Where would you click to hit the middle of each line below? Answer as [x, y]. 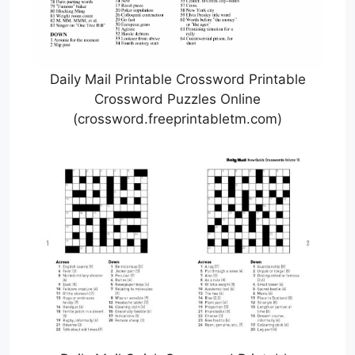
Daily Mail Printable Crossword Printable [177, 79]
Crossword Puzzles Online [177, 99]
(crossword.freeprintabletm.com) [177, 118]
